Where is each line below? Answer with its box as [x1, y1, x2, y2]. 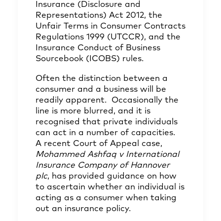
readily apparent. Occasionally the [36, 96, 179, 105]
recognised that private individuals [36, 118, 178, 126]
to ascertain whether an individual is [36, 183, 184, 191]
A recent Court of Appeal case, [36, 140, 162, 148]
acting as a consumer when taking [36, 194, 177, 202]
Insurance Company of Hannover [36, 161, 170, 170]
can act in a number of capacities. [36, 129, 178, 137]
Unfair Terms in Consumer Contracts [36, 22, 185, 31]
